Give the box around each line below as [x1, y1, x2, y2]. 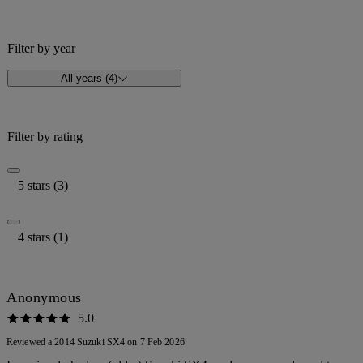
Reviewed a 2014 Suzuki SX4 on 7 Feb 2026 [6, 336, 185, 348]
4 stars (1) [18, 230, 68, 245]
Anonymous [6, 289, 82, 306]
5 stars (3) [18, 178, 68, 193]
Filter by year [7, 41, 75, 56]
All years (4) [60, 72, 117, 85]
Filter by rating [7, 130, 83, 144]
